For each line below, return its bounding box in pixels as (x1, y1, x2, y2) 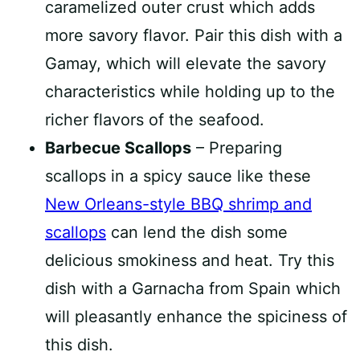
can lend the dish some (106, 223, 288, 242)
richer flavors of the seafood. (45, 110, 264, 129)
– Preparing (191, 138, 282, 157)
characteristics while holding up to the (45, 82, 335, 101)
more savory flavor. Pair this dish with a (45, 26, 342, 45)
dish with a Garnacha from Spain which (45, 279, 341, 298)
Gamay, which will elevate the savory (45, 54, 326, 73)
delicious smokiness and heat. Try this (45, 251, 334, 270)
